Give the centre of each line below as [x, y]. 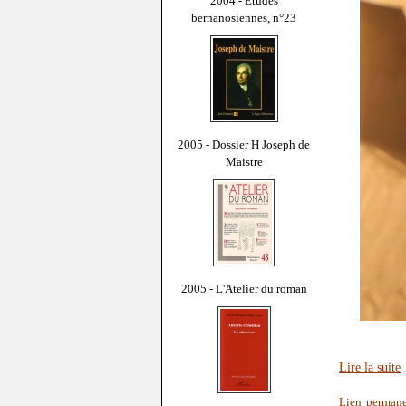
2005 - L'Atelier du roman [244, 288]
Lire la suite [370, 367]
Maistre [244, 161]
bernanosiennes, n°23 [244, 17]
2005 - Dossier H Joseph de [244, 144]
